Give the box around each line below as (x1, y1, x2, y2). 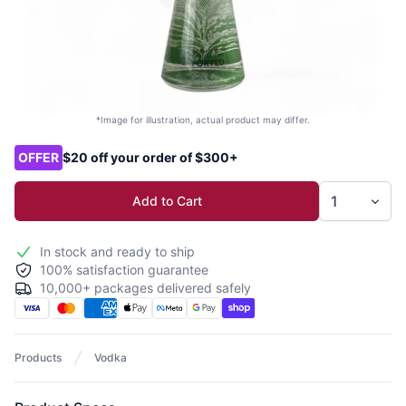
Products (14, 351, 62, 364)
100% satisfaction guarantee (40, 262, 208, 277)
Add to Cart (131, 193, 202, 208)
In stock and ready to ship (40, 244, 195, 259)
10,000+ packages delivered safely (40, 280, 251, 295)
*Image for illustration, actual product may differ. (96, 114, 310, 125)
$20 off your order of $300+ (63, 150, 238, 165)
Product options (14, 139, 124, 157)
